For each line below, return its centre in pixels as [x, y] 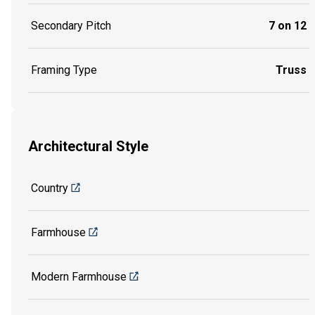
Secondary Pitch [71, 25]
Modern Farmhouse [79, 276]
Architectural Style [88, 147]
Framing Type [64, 70]
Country [50, 188]
